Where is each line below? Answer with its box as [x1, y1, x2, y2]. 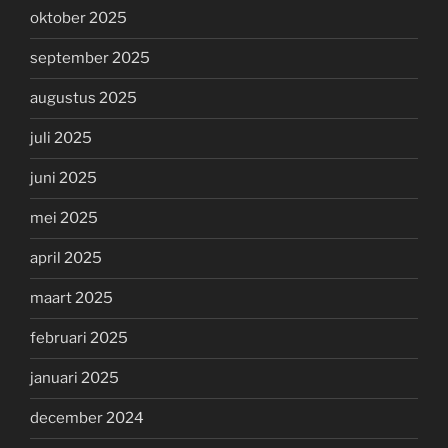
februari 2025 [30, 329, 128, 348]
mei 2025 [30, 209, 98, 228]
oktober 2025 [30, 9, 127, 28]
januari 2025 [30, 369, 119, 388]
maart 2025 [30, 289, 113, 308]
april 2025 [30, 249, 102, 268]
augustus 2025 [30, 89, 137, 108]
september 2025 [30, 49, 150, 68]
